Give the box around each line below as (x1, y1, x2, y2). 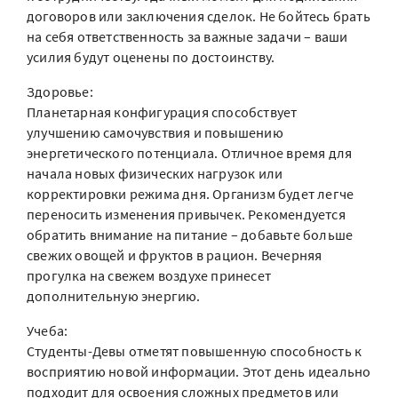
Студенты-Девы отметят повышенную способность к (27, 342, 362, 360)
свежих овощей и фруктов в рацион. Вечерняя (27, 246, 322, 264)
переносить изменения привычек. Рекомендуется (27, 205, 346, 223)
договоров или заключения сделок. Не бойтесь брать (27, 7, 370, 25)
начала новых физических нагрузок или (27, 164, 283, 182)
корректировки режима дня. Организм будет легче (27, 185, 354, 203)
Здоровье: (27, 83, 93, 100)
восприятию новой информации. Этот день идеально (27, 362, 371, 380)
